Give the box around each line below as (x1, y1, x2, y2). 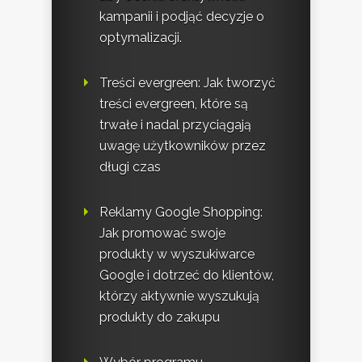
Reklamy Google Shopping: (99, 204, 263, 220)
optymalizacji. (99, 29, 182, 45)
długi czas (99, 158, 161, 175)
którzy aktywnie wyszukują (99, 288, 259, 304)
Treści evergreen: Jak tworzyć (99, 74, 276, 90)
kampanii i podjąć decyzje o (99, 8, 264, 24)
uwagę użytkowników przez (99, 137, 266, 154)
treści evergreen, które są (99, 95, 248, 112)
